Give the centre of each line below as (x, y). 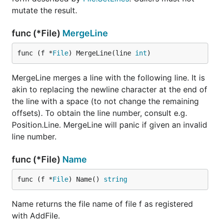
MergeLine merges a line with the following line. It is (108, 78)
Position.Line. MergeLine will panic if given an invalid (110, 125)
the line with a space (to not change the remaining (105, 101)
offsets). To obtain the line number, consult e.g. (99, 113)
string (115, 179)
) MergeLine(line (102, 53)
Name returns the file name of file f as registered (102, 204)
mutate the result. (44, 10)
